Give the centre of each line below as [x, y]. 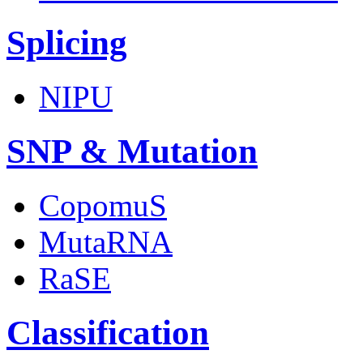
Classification [108, 332]
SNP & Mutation [132, 151]
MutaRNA [106, 241]
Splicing [67, 43]
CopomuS [103, 205]
